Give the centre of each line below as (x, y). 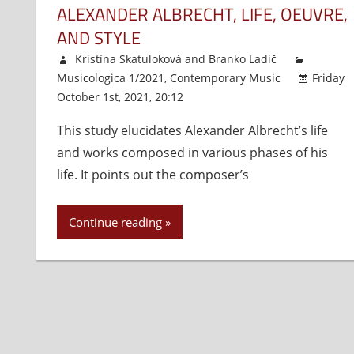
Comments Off (256, 97)
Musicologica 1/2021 (110, 78)
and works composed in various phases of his (192, 153)
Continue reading (115, 222)
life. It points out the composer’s (153, 175)
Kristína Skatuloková (128, 59)
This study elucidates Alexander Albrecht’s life (192, 131)
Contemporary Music (225, 78)
